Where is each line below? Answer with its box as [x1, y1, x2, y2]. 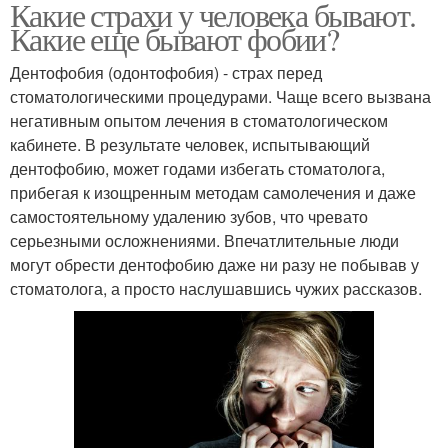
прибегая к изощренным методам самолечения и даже [10, 181, 416, 205]
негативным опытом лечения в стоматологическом [10, 109, 388, 133]
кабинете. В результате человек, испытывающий [10, 133, 370, 157]
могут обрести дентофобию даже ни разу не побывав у [10, 253, 419, 277]
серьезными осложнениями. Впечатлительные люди [10, 229, 399, 253]
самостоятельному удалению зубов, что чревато [10, 205, 368, 229]
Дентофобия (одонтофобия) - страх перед [10, 61, 322, 85]
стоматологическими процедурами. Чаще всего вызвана [10, 85, 431, 109]
